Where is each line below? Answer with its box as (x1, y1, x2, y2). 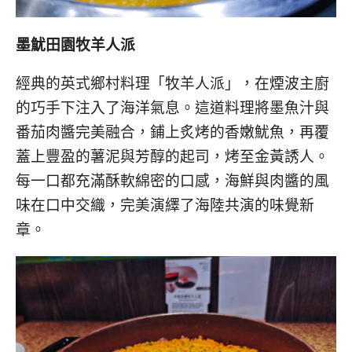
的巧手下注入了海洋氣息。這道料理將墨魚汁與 (16, 97, 329, 118)
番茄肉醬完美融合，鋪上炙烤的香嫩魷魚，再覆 (16, 122, 329, 142)
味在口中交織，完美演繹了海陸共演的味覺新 (16, 195, 314, 215)
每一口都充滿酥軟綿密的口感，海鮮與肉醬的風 (16, 170, 329, 191)
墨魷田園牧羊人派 (16, 34, 135, 54)
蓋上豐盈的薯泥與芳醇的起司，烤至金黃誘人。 (16, 146, 329, 167)
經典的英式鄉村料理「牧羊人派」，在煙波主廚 (16, 73, 329, 93)
